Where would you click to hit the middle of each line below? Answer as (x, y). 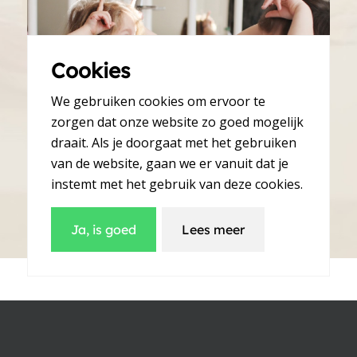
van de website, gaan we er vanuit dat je (170, 164)
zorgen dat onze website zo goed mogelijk (178, 122)
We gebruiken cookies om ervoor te (159, 102)
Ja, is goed (104, 230)
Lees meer (214, 230)
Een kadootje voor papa (166, 153)
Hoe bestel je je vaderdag (178, 317)
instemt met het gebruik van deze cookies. (177, 184)
